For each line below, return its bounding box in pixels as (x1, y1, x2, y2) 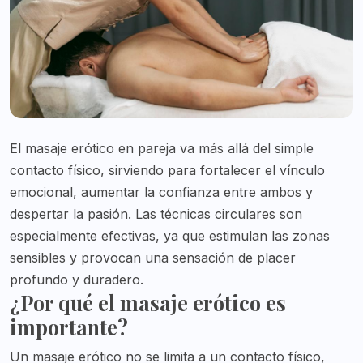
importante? (10, 314, 128, 341)
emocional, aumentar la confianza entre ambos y (10, 184, 313, 201)
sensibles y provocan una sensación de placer (10, 250, 296, 267)
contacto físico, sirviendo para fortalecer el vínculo (10, 162, 325, 179)
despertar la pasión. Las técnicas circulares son (10, 206, 302, 223)
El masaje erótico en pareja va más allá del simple (10, 140, 314, 157)
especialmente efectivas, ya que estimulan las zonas (10, 228, 330, 245)
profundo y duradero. (10, 271, 143, 288)
